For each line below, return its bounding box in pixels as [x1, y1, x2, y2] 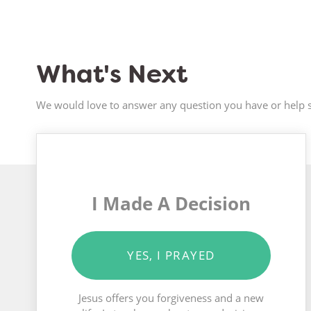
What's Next [36, 58, 187, 91]
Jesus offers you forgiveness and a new [78, 291, 264, 305]
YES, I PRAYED [127, 247, 215, 264]
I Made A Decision [91, 191, 251, 217]
